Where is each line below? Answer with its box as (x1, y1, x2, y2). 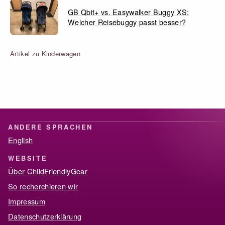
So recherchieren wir (8, 180, 78, 191)
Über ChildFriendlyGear (8, 165, 88, 176)
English (8, 135, 33, 145)
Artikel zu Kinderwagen (10, 48, 81, 58)
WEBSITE (8, 153, 48, 163)
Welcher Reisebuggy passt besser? (68, 16, 186, 27)
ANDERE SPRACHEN (8, 122, 93, 132)
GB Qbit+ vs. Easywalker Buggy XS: (68, 6, 189, 17)
